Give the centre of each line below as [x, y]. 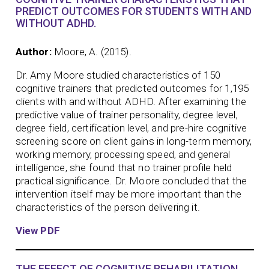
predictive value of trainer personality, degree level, [126, 114]
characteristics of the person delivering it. [107, 207]
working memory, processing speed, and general [123, 154]
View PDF [38, 230]
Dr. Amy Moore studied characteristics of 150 [118, 75]
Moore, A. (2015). [92, 51]
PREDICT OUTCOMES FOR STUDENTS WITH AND [133, 11]
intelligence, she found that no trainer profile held [124, 167]
